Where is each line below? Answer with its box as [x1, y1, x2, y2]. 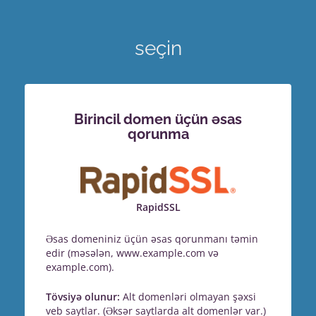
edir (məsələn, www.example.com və [46, 245, 219, 260]
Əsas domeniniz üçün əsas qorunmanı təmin [46, 231, 258, 245]
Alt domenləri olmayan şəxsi [120, 289, 256, 303]
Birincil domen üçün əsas [74, 111, 242, 128]
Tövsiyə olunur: [46, 289, 120, 303]
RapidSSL [135, 200, 181, 214]
